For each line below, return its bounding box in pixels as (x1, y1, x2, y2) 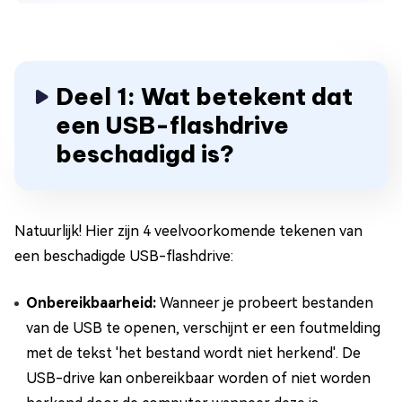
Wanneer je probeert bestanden (160, 294, 373, 312)
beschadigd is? (56, 139, 234, 170)
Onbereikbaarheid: (26, 294, 160, 312)
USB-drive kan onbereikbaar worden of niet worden (26, 370, 371, 388)
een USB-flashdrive (56, 110, 289, 141)
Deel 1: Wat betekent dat (56, 82, 353, 112)
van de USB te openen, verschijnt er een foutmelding (26, 319, 380, 337)
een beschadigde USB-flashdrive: (14, 248, 233, 266)
